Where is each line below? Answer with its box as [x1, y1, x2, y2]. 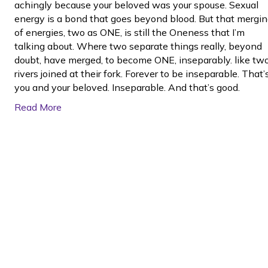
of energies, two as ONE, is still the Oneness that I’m [14, 26, 245, 38]
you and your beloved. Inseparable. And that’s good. [14, 81, 240, 93]
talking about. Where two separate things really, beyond [14, 40, 262, 52]
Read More [14, 101, 62, 113]
